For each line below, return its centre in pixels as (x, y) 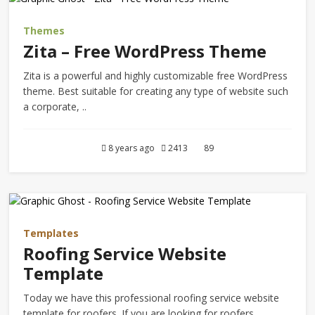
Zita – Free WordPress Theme (145, 51)
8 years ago (133, 148)
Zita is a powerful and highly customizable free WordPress (156, 76)
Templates (51, 233)
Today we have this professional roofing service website (152, 298)
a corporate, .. (55, 107)
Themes (44, 31)
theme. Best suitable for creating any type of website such (156, 91)
